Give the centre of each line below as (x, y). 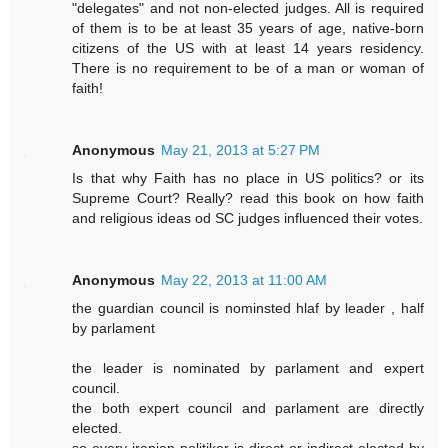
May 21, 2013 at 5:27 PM (241, 150)
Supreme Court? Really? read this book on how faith (248, 198)
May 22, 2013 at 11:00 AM (244, 280)
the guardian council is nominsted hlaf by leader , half (248, 308)
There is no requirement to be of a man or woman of (248, 68)
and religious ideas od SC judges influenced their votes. (248, 218)
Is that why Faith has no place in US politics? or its (248, 178)
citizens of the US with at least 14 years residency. (248, 48)
